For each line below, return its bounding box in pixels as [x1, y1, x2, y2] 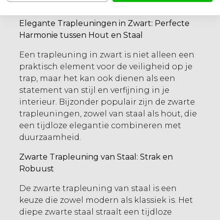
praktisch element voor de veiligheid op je [19, 62, 192, 71]
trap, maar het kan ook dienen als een [19, 74, 175, 83]
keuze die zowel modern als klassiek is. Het [19, 195, 193, 205]
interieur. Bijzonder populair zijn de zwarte [19, 97, 195, 107]
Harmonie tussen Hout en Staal [19, 30, 143, 40]
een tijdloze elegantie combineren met [19, 121, 181, 130]
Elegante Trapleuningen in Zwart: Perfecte [19, 19, 190, 28]
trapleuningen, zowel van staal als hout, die [19, 109, 197, 118]
